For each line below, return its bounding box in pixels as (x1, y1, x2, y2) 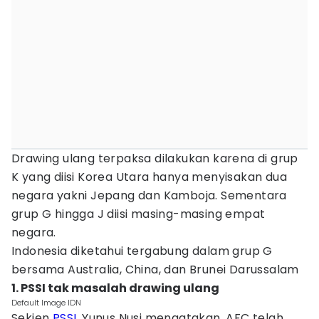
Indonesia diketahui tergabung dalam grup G (11, 243, 273, 259)
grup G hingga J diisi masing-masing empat (11, 206, 266, 222)
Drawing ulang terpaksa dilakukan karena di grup (11, 150, 298, 167)
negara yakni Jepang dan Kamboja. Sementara (11, 187, 287, 204)
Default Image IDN (11, 297, 81, 308)
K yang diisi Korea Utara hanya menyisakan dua (11, 169, 287, 185)
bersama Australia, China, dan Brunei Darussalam (11, 261, 299, 278)
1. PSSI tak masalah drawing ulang (11, 280, 219, 296)
